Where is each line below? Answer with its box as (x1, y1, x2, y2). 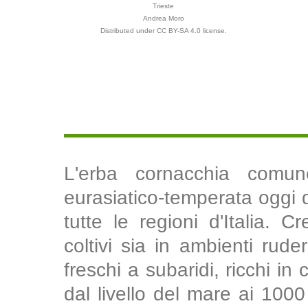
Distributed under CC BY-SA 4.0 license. (100, 27, 227, 34)
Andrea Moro (143, 14, 184, 22)
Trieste (153, 2, 175, 10)
